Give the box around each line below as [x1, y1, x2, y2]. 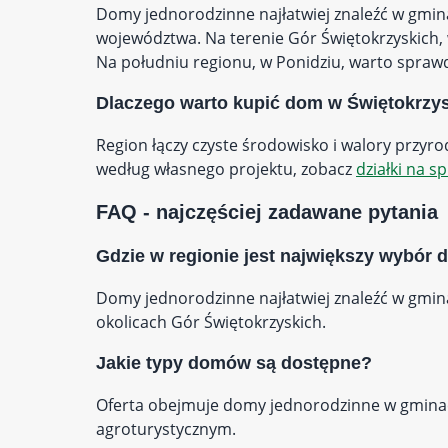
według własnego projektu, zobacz [96, 158, 356, 180]
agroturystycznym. [96, 418, 236, 440]
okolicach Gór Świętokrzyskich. [96, 311, 326, 333]
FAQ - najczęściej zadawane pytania [96, 201, 438, 223]
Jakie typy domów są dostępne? [96, 353, 372, 373]
